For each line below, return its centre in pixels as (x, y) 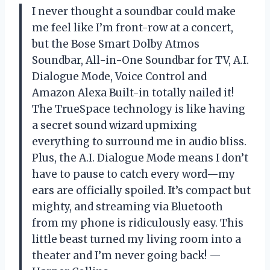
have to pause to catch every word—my (133, 174)
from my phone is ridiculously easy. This (138, 223)
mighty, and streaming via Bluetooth (127, 206)
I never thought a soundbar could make (134, 11)
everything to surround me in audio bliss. (139, 141)
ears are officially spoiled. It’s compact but (141, 190)
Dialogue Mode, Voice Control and (119, 76)
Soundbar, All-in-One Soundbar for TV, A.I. (140, 60)
